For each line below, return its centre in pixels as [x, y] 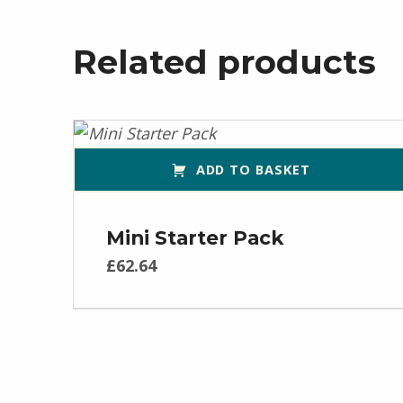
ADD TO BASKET [253, 169]
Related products [224, 62]
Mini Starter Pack [196, 237]
